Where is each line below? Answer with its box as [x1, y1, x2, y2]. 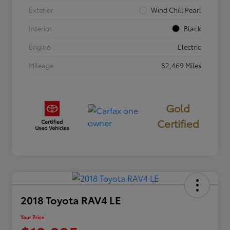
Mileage [29, 61, 53, 70]
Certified [157, 116, 199, 131]
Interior [29, 24, 52, 33]
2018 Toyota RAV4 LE [21, 192, 121, 207]
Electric [178, 42, 201, 52]
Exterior [29, 5, 53, 15]
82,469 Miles [161, 61, 201, 70]
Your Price [21, 213, 45, 221]
